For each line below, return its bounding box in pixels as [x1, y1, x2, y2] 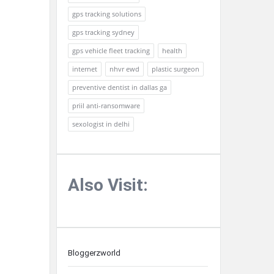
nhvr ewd [109, 64, 139, 73]
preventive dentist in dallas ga [72, 83, 167, 92]
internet [72, 64, 97, 73]
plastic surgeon [152, 64, 199, 73]
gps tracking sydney [72, 28, 135, 37]
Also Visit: [68, 175, 148, 195]
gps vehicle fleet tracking [72, 46, 150, 55]
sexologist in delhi [72, 119, 130, 128]
